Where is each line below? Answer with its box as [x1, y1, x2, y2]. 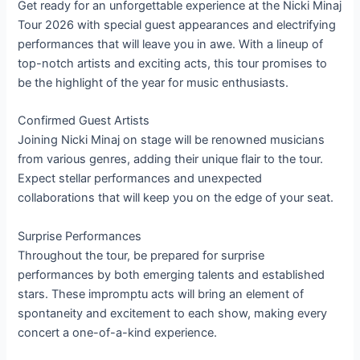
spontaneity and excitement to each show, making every [18, 305, 328, 321]
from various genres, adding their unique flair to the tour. [18, 152, 324, 167]
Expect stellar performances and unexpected [18, 171, 263, 186]
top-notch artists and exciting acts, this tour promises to [18, 55, 328, 71]
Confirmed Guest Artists [18, 113, 150, 129]
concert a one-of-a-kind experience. [18, 325, 218, 340]
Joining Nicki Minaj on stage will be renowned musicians [18, 133, 325, 148]
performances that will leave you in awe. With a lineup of [18, 36, 324, 51]
